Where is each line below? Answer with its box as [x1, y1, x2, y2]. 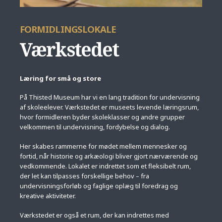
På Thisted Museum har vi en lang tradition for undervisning [20, 93, 200, 102]
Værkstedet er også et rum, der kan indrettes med [20, 210, 169, 220]
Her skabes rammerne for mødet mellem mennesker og [20, 142, 187, 151]
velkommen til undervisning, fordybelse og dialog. [20, 122, 170, 132]
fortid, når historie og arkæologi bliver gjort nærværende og [20, 152, 198, 161]
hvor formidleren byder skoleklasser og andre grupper [20, 112, 185, 122]
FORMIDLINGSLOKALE [20, 22, 116, 35]
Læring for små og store [20, 73, 101, 83]
